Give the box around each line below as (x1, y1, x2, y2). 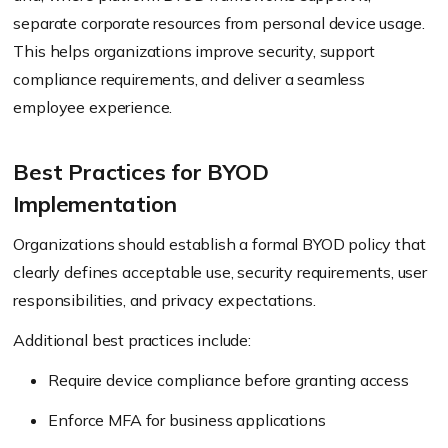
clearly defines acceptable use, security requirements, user (13, 262, 427, 282)
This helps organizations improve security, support (13, 41, 375, 61)
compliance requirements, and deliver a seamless (13, 69, 365, 89)
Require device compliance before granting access (48, 370, 409, 390)
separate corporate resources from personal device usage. (13, 13, 425, 33)
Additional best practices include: (13, 330, 251, 350)
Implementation (13, 190, 177, 218)
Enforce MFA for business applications (48, 410, 326, 430)
